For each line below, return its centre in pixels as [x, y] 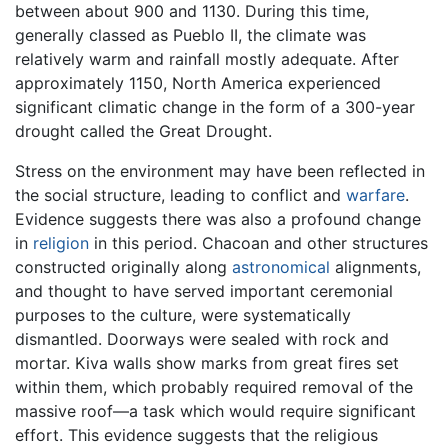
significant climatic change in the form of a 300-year [215, 106]
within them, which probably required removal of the [214, 386]
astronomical [281, 266]
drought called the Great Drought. [143, 130]
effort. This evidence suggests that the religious [196, 434]
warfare [375, 194]
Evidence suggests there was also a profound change [218, 218]
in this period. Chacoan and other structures [258, 242]
